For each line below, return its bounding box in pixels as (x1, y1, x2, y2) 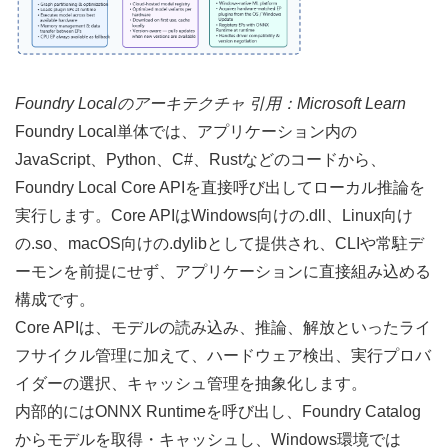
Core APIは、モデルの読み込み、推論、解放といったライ (15, 319, 431, 337)
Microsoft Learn (297, 95, 406, 113)
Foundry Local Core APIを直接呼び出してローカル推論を (15, 179, 425, 197)
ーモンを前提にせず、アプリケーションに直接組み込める (15, 263, 431, 281)
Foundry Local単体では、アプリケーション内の (15, 123, 357, 141)
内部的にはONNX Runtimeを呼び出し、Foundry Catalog (15, 403, 421, 421)
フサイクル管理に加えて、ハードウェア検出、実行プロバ (15, 347, 431, 365)
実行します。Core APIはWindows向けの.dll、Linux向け (15, 207, 413, 225)
